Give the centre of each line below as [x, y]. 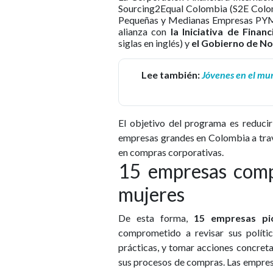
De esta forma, [156, 218]
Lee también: [171, 75]
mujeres [151, 194]
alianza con [144, 32]
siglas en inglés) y [155, 43]
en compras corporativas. [171, 152]
